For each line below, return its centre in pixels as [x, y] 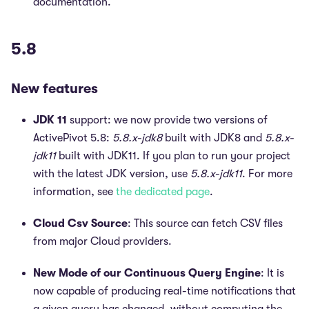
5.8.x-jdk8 [137, 138]
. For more [267, 174]
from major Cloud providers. [102, 241]
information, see [74, 192]
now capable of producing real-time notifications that [165, 291]
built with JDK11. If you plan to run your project [173, 156]
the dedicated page [163, 192]
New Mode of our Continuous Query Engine [147, 273]
